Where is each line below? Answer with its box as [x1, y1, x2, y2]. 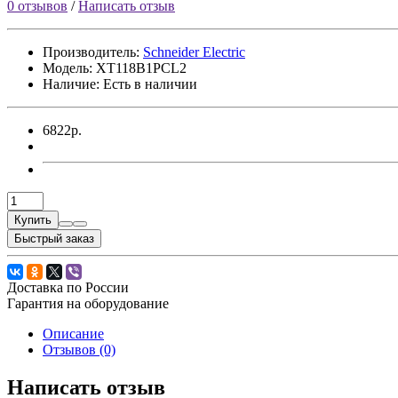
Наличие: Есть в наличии [43, 76, 197, 92]
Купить [14, 212, 52, 227]
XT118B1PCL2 [96, 60, 187, 76]
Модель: [43, 60, 96, 76]
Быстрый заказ [14, 231, 94, 245]
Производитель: [43, 44, 143, 60]
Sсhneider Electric [143, 44, 245, 60]
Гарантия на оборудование [7, 295, 169, 311]
